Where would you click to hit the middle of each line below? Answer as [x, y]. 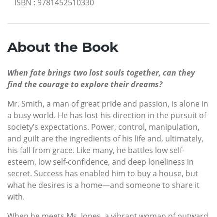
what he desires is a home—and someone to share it [103, 185]
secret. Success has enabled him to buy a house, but [103, 173]
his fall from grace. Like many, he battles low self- [96, 150]
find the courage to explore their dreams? [85, 84]
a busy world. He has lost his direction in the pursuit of [107, 115]
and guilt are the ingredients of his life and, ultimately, [105, 138]
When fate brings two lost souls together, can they [101, 72]
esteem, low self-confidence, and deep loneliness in [101, 162]
